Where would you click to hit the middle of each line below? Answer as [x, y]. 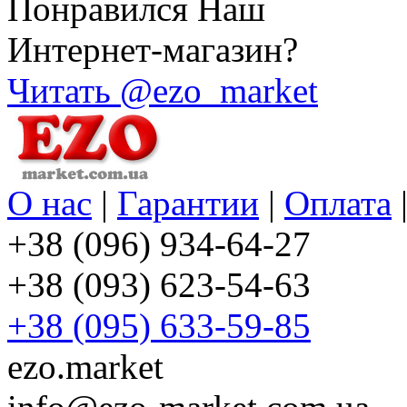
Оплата [338, 203]
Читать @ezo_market [163, 91]
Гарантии [188, 203]
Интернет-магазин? [153, 50]
